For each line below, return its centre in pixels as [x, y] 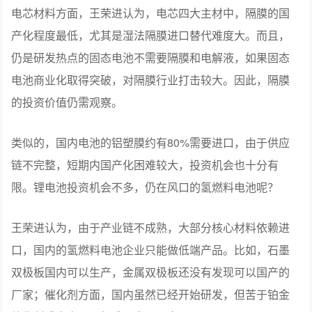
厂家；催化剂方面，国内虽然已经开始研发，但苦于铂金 [151, 295]
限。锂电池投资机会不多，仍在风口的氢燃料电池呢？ [145, 187]
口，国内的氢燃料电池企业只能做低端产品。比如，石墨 [151, 250]
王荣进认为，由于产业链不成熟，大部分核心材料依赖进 [151, 228]
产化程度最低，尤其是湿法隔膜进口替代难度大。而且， [151, 36]
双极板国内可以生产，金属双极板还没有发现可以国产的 [151, 272]
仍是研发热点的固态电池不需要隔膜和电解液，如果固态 [151, 58]
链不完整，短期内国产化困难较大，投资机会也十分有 [145, 165]
